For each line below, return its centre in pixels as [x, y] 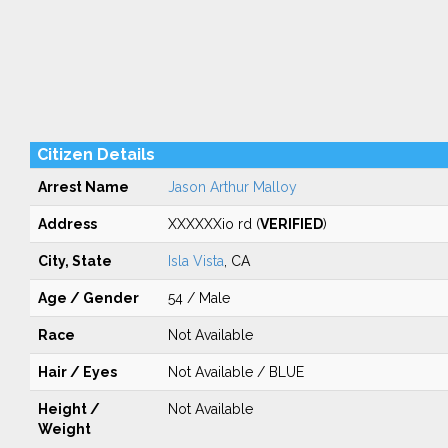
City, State [74, 261]
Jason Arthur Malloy [232, 187]
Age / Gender [88, 298]
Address [67, 224]
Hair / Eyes [77, 372]
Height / [68, 409]
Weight [64, 429]
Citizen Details [95, 154]
